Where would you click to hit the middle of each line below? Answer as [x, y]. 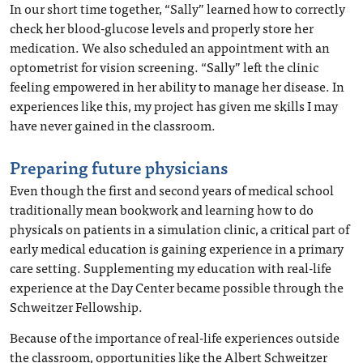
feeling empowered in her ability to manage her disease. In [177, 86]
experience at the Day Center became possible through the [177, 287]
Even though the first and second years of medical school [172, 190]
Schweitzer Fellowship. [76, 306]
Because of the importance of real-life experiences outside [175, 337]
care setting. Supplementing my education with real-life [171, 267]
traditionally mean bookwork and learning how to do [162, 209]
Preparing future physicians [119, 167]
